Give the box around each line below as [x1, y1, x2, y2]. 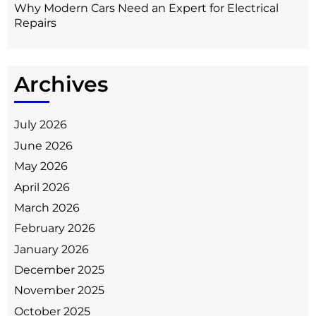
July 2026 [14, 118, 67, 132]
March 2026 [14, 200, 80, 214]
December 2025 [14, 263, 104, 277]
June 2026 [14, 138, 73, 152]
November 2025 [14, 284, 104, 298]
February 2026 [14, 221, 95, 236]
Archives [14, 71, 108, 98]
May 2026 [14, 159, 68, 174]
